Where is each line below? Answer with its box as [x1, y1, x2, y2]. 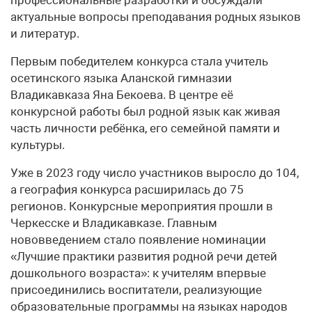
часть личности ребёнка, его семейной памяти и [10, 120, 280, 135]
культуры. [10, 137, 65, 152]
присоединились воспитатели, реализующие [10, 282, 262, 297]
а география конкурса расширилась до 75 [10, 182, 244, 196]
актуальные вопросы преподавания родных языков [10, 9, 301, 24]
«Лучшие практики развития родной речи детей [10, 249, 277, 263]
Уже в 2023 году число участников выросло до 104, [10, 165, 299, 180]
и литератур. [10, 26, 79, 40]
